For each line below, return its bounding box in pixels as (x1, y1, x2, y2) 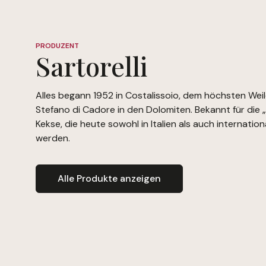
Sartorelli (35, 48, 148, 84)
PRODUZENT (35, 41, 79, 51)
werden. (35, 132, 70, 145)
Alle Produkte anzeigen (57, 172, 161, 185)
